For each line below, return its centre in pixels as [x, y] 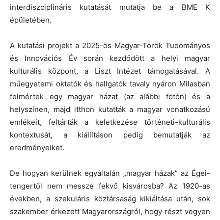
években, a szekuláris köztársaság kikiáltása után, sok [110, 198]
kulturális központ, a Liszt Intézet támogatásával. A [110, 71]
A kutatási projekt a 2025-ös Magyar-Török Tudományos [110, 45]
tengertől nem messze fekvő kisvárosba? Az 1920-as [110, 186]
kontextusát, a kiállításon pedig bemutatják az [110, 135]
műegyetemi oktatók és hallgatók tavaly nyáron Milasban [110, 83]
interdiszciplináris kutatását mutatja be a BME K [110, 7]
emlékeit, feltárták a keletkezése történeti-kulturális [110, 122]
